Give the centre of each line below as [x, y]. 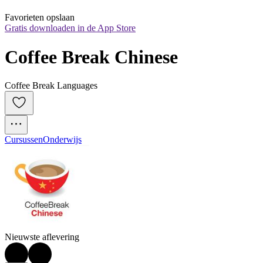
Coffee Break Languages [51, 86]
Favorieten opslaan [40, 18]
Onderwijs [62, 140]
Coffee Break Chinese [91, 57]
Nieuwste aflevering [42, 237]
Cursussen [24, 140]
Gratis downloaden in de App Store [70, 28]
